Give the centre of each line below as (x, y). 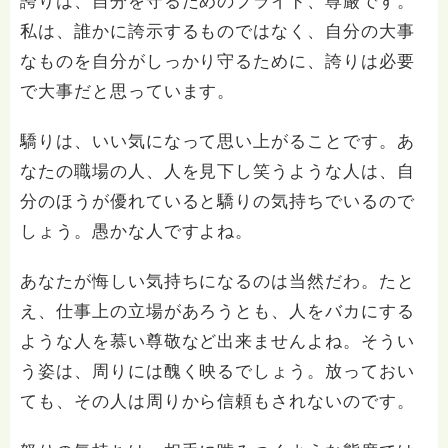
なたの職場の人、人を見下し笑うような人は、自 (217, 171)
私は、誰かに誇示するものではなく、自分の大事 (217, 31)
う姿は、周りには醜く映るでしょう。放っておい (217, 371)
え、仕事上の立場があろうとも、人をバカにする (217, 311)
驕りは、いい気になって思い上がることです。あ (217, 141)
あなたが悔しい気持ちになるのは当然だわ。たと (217, 281)
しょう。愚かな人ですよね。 (137, 231)
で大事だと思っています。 (128, 91)
